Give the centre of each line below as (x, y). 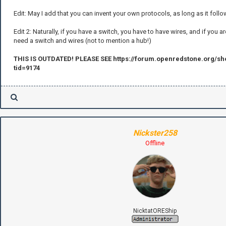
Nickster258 (155, 133)
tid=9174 (27, 68)
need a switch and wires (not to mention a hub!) (82, 40)
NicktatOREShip (155, 211)
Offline (155, 143)
